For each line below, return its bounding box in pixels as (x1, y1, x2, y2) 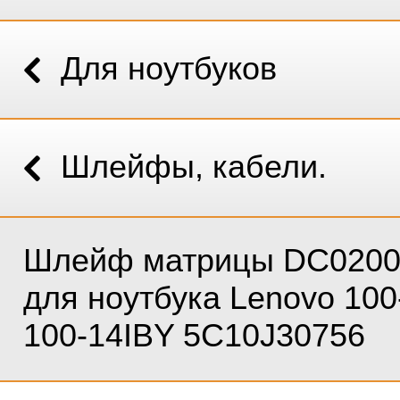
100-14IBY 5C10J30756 (22, 317, 365, 354)
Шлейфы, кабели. (61, 148, 328, 185)
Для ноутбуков (61, 50, 278, 87)
